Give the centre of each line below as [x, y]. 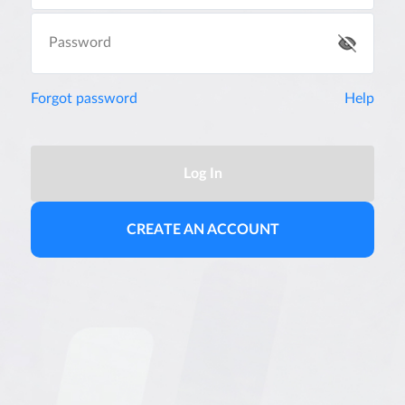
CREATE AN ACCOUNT [202, 229]
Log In [202, 173]
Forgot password [84, 98]
